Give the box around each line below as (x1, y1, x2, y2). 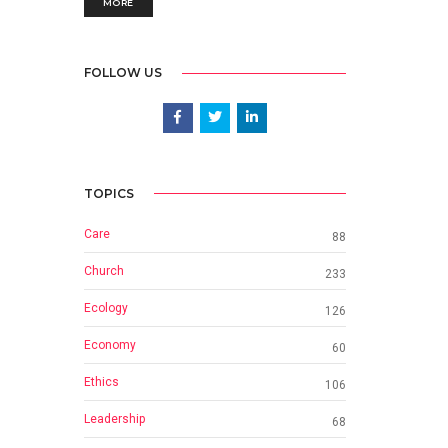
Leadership (83, 411, 145, 426)
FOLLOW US (83, 65, 162, 81)
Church (83, 263, 124, 278)
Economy (83, 337, 136, 352)
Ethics (83, 374, 119, 389)
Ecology (83, 300, 128, 315)
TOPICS (83, 185, 134, 201)
